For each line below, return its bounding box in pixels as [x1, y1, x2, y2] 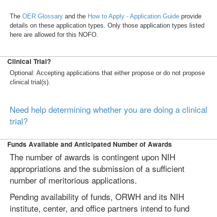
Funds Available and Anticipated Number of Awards [7, 139, 172, 149]
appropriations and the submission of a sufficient [10, 162, 185, 174]
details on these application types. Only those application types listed [10, 22, 204, 29]
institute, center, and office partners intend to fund [10, 202, 189, 214]
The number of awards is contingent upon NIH [10, 151, 175, 163]
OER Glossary [22, 13, 63, 20]
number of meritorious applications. [10, 174, 137, 186]
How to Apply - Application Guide [88, 13, 179, 20]
